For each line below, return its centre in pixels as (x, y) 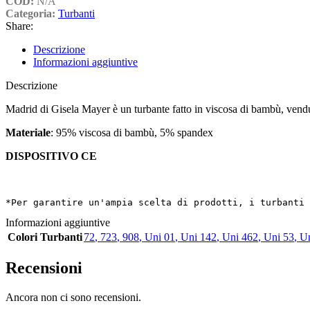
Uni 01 (160, 237)
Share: (19, 26)
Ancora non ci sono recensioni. (73, 297)
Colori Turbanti (45, 237)
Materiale (28, 132)
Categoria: (30, 13)
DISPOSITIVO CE (51, 156)
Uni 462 (240, 237)
